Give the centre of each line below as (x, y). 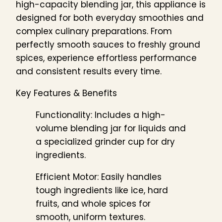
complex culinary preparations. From (94, 31)
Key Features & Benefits (66, 93)
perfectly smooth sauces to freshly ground (108, 44)
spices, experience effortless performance (106, 58)
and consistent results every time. (89, 71)
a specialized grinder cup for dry (105, 141)
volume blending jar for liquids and (111, 128)
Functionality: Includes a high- (101, 115)
